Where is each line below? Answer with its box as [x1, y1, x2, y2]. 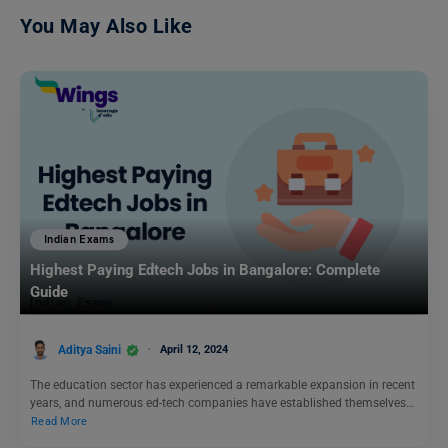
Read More [31, 415, 88, 429]
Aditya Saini [58, 342, 121, 357]
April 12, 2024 [160, 342, 228, 356]
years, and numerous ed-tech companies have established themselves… [30, 396, 414, 411]
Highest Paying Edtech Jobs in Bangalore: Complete [30, 261, 380, 280]
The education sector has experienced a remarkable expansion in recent [30, 378, 415, 393]
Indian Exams [44, 233, 115, 247]
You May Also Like [20, 13, 193, 38]
